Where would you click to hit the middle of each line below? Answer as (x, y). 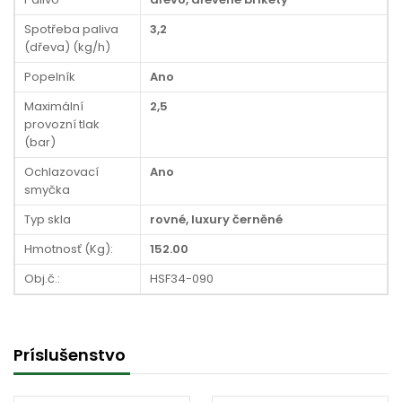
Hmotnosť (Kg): (69, 249)
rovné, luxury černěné (216, 219)
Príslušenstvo (70, 355)
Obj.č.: (42, 279)
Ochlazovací (61, 172)
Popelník (50, 77)
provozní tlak (62, 124)
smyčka (47, 190)
